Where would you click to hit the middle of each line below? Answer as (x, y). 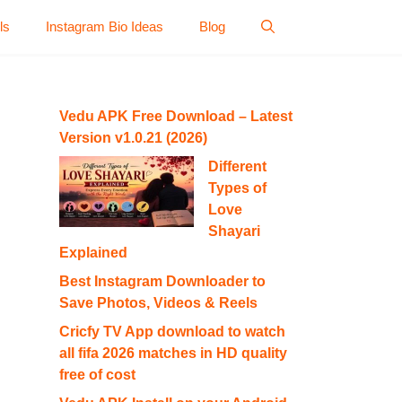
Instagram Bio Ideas (105, 26)
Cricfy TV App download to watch (172, 332)
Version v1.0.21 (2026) (133, 138)
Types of (237, 188)
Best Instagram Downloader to (162, 281)
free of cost (97, 375)
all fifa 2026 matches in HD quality (173, 353)
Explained (93, 253)
